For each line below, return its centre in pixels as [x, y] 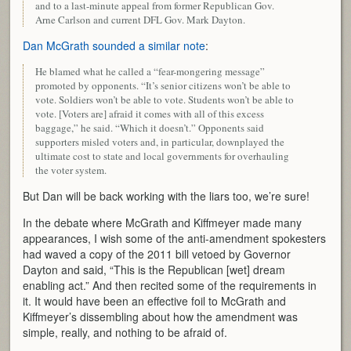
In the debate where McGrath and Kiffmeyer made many [163, 223]
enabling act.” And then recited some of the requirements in [170, 286]
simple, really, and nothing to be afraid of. [125, 333]
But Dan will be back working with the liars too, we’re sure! [166, 196]
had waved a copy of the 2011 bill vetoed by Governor [157, 254]
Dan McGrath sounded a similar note [114, 46]
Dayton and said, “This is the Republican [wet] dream [154, 270]
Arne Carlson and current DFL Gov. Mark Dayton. [141, 20]
